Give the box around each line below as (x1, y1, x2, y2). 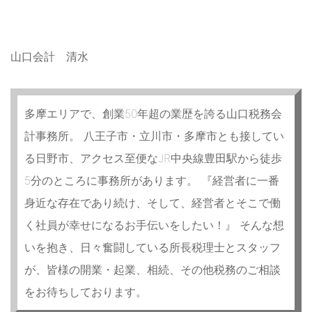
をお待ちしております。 (24, 285, 147, 299)
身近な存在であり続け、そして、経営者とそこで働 (24, 196, 281, 210)
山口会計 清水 (10, 49, 88, 64)
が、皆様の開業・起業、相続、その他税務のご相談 (24, 263, 281, 277)
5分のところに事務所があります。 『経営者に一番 (24, 173, 279, 188)
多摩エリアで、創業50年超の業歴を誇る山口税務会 (24, 107, 282, 121)
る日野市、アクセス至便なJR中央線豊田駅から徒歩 (24, 151, 282, 166)
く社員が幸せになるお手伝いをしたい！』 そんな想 (24, 218, 284, 233)
